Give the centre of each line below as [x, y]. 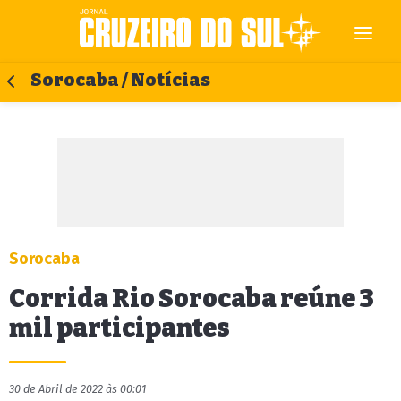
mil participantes [119, 328]
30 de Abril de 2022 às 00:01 [77, 389]
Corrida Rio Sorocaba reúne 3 [192, 299]
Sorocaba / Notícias [120, 80]
